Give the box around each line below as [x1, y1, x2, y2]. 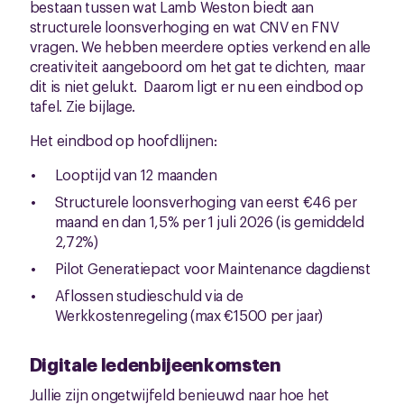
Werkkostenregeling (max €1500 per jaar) [54, 305, 323, 325]
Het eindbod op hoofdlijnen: [29, 130, 217, 150]
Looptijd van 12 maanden [54, 164, 217, 184]
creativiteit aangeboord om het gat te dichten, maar [29, 56, 365, 76]
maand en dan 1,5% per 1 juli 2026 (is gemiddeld [54, 211, 364, 231]
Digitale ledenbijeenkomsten [29, 351, 281, 376]
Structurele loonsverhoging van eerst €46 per [54, 191, 357, 211]
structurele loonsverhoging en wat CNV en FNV [29, 16, 339, 36]
